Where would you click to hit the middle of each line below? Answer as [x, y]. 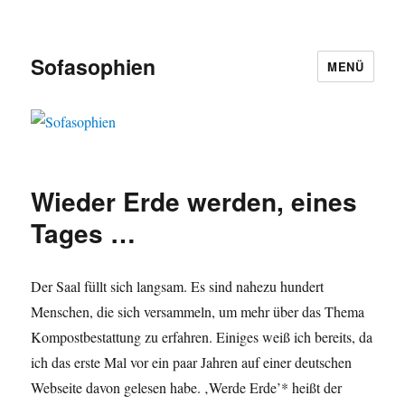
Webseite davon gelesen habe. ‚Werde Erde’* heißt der [187, 388]
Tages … [84, 233]
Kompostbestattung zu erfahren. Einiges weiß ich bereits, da [202, 337]
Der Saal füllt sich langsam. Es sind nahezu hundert [178, 287]
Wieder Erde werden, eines [194, 202]
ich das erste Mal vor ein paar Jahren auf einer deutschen [192, 363]
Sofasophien [94, 66]
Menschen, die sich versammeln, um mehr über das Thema [198, 312]
